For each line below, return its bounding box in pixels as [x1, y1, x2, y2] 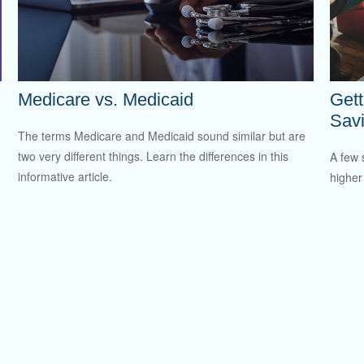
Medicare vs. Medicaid [18, 89, 194, 110]
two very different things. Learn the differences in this [18, 147, 289, 164]
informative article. [18, 167, 113, 184]
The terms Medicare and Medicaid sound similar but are [18, 127, 306, 144]
